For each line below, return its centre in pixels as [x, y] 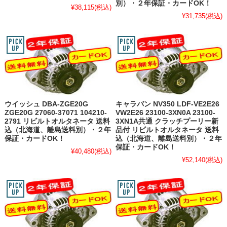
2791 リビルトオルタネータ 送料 [57, 121]
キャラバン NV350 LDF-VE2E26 [168, 104]
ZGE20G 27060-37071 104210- [55, 112]
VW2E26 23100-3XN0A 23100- [166, 112]
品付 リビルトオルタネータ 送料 [167, 130]
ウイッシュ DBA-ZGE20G [46, 104]
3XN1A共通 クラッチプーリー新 [167, 121]
